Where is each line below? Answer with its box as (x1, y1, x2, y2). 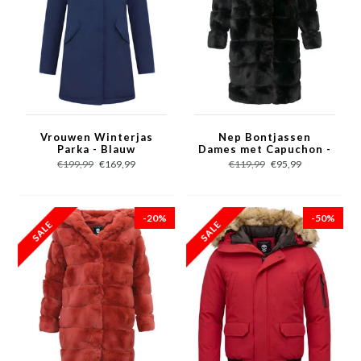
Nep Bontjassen (218, 131, 311, 143)
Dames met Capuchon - (198, 143, 331, 156)
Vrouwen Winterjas (39, 131, 153, 143)
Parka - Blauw (57, 143, 135, 156)
